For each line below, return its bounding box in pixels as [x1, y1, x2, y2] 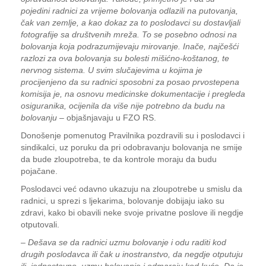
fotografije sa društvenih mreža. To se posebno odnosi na [21, 30, 237, 39]
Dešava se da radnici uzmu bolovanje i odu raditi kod [28, 237, 226, 247]
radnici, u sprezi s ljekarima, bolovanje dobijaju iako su [21, 196, 224, 205]
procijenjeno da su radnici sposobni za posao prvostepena [21, 77, 239, 87]
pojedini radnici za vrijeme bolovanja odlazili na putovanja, [21, 6, 238, 15]
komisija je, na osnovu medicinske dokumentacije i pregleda [21, 89, 245, 99]
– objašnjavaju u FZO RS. [57, 113, 156, 122]
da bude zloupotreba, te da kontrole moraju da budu [21, 154, 217, 164]
